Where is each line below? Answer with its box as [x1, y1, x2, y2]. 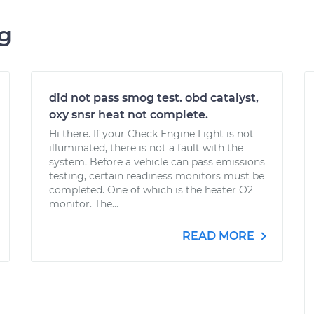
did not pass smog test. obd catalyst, [49, 91, 259, 104]
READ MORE [182, 229, 257, 243]
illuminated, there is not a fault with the [49, 142, 243, 154]
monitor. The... [49, 198, 118, 210]
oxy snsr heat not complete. [49, 108, 208, 121]
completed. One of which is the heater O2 [49, 184, 253, 196]
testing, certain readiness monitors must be [49, 170, 264, 182]
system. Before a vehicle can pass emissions [49, 156, 265, 168]
